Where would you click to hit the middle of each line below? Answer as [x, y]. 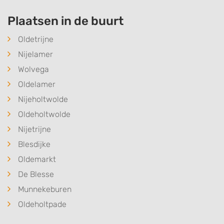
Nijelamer [35, 54]
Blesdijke [34, 144]
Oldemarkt [37, 159]
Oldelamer [37, 84]
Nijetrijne [34, 129]
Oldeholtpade [42, 204]
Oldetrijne [36, 39]
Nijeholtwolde [43, 99]
